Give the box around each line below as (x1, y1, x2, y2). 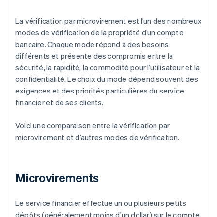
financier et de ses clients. (15, 97, 104, 108)
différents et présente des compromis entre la (15, 51, 173, 61)
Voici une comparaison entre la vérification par (15, 121, 170, 131)
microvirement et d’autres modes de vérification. (15, 132, 180, 142)
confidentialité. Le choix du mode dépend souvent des (15, 74, 199, 84)
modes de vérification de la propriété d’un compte (15, 28, 184, 38)
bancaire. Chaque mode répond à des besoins (15, 39, 169, 49)
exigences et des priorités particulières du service (15, 86, 185, 96)
